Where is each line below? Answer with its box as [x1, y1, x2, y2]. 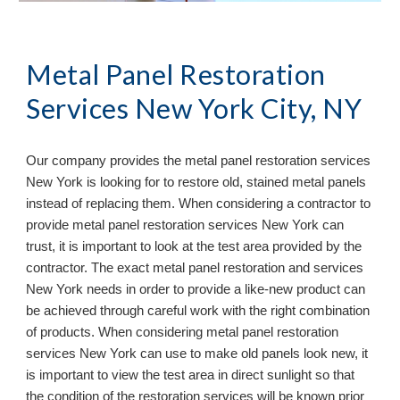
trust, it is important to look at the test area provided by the [26, 239, 362, 254]
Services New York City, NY [26, 92, 362, 126]
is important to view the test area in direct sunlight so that [26, 368, 355, 383]
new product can [269, 282, 366, 297]
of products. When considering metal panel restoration [26, 325, 339, 340]
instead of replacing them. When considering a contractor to [26, 196, 371, 212]
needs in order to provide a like [87, 282, 265, 297]
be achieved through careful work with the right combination [26, 304, 371, 319]
